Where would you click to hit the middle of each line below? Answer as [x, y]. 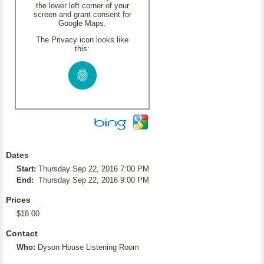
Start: [26, 169]
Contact [22, 233]
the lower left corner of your [82, 6]
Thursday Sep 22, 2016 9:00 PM [94, 180]
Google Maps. [82, 23]
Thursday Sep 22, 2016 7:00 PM [94, 169]
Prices [18, 200]
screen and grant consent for [82, 14]
